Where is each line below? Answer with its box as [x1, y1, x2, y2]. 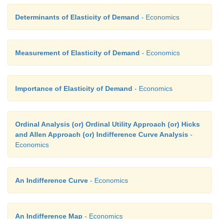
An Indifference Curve [15, 176, 88, 184]
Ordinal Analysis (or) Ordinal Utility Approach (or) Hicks [15, 120, 200, 128]
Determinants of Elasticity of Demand [15, 13, 139, 21]
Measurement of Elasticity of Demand [15, 49, 140, 57]
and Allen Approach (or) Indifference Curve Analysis [15, 131, 188, 138]
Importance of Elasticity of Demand [15, 85, 132, 92]
